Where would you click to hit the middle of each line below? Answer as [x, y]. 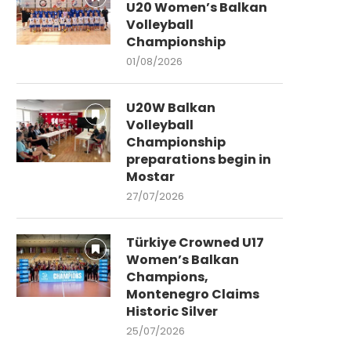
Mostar [150, 176]
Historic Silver [172, 311]
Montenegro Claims [193, 294]
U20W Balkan [171, 107]
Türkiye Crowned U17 [195, 242]
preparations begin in [199, 159]
